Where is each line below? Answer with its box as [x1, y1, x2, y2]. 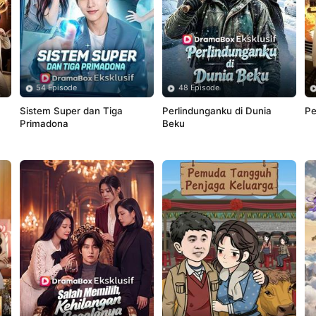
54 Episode [36, 83, 78, 93]
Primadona [19, 118, 68, 130]
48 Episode [178, 83, 220, 93]
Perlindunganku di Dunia [162, 105, 272, 117]
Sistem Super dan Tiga [19, 105, 123, 117]
